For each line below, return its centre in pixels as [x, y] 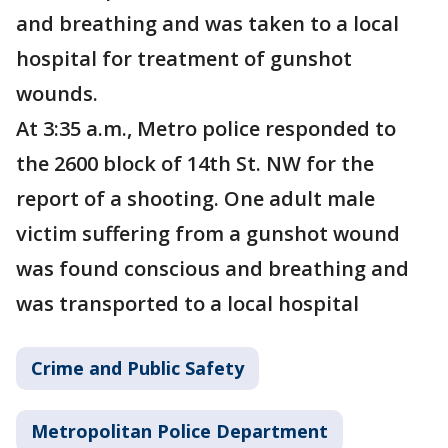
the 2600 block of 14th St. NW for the [195, 163]
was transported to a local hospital [187, 303]
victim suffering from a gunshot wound [208, 233]
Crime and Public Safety [137, 368]
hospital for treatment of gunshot [184, 58]
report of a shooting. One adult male [195, 198]
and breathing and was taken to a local [207, 23]
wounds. [59, 93]
